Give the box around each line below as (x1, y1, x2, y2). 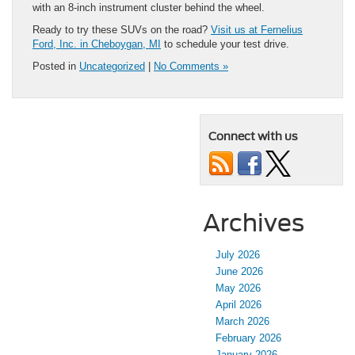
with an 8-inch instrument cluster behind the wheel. (32, 2, 265, 14)
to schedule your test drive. (161, 38, 292, 51)
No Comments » (154, 60, 228, 73)
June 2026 (216, 265, 263, 278)
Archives (203, 208, 304, 238)
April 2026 (216, 299, 261, 311)
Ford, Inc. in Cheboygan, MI (32, 38, 161, 51)
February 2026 (216, 332, 281, 345)
